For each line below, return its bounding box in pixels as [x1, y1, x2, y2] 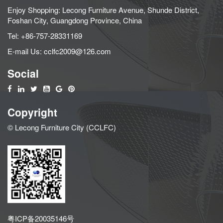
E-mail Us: [7, 45, 44, 56]
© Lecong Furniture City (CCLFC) [7, 121, 116, 132]
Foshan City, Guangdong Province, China [7, 14, 142, 25]
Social [7, 65, 39, 81]
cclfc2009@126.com [44, 45, 111, 56]
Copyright [7, 104, 57, 119]
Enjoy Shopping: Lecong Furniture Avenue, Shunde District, [7, 4, 199, 15]
